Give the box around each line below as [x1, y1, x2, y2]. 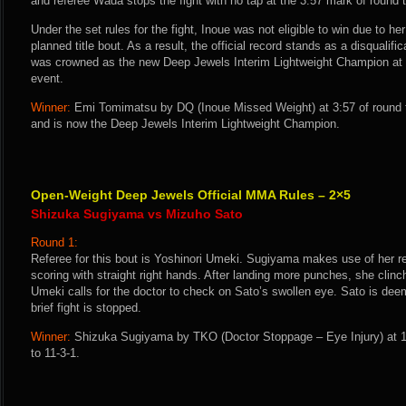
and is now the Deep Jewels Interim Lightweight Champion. [31, 117, 340, 130]
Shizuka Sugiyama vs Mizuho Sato [31, 207, 243, 221]
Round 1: [31, 236, 78, 249]
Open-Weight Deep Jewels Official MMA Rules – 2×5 [31, 188, 351, 202]
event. [31, 72, 63, 85]
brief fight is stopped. [31, 301, 141, 314]
